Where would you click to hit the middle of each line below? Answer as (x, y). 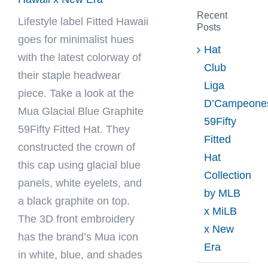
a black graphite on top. (74, 201)
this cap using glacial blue (79, 165)
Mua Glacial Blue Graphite (81, 111)
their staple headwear (69, 75)
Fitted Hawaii (117, 21)
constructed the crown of (77, 147)
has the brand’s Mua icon (78, 237)
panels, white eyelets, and (80, 183)
